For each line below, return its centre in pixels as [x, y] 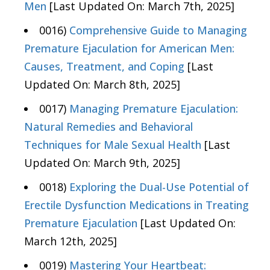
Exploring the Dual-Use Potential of [159, 187]
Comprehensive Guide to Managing [158, 30]
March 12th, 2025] [71, 241]
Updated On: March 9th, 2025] [102, 162]
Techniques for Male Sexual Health [113, 144]
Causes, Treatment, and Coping [104, 66]
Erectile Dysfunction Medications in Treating [137, 205]
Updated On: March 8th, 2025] [102, 84]
